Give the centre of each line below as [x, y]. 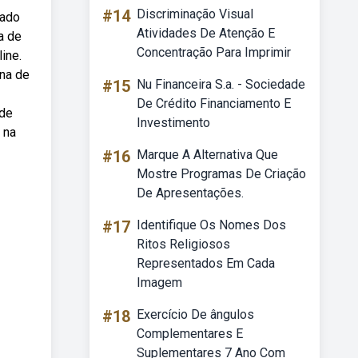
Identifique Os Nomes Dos [211, 225]
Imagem [159, 282]
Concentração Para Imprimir [214, 52]
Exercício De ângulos [195, 314]
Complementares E [190, 334]
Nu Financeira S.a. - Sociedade [221, 84]
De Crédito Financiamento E [214, 103]
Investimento [173, 123]
